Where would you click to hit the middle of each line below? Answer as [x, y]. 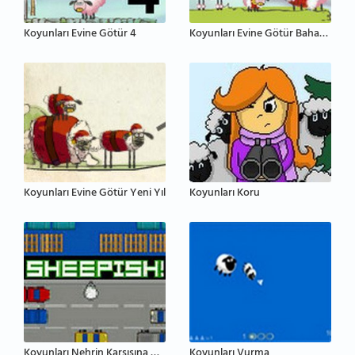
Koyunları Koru [225, 194]
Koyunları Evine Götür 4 [80, 34]
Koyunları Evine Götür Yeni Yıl [95, 194]
